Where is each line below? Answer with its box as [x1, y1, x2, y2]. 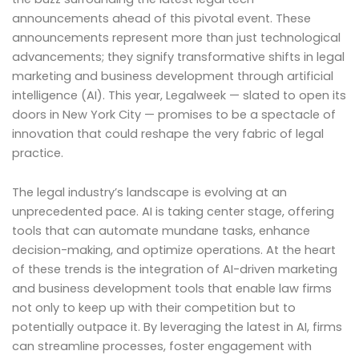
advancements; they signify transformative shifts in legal [12, 48, 345, 65]
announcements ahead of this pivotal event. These [12, 10, 311, 26]
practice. [12, 144, 63, 161]
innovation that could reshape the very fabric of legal [12, 125, 324, 142]
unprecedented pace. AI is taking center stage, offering [12, 204, 334, 220]
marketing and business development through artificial [12, 67, 333, 84]
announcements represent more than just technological [12, 29, 341, 46]
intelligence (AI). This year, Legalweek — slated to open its [12, 87, 346, 103]
